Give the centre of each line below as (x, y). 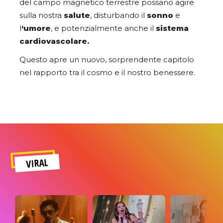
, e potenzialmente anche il (103, 28)
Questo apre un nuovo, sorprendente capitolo (107, 59)
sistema (172, 28)
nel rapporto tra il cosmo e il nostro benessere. (107, 72)
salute (77, 15)
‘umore (36, 28)
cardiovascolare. (55, 41)
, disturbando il (118, 15)
